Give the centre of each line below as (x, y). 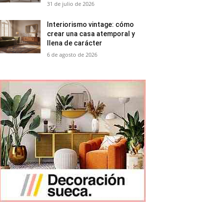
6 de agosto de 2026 (72, 55)
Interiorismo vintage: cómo (91, 24)
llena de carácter (75, 43)
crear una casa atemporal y (91, 34)
